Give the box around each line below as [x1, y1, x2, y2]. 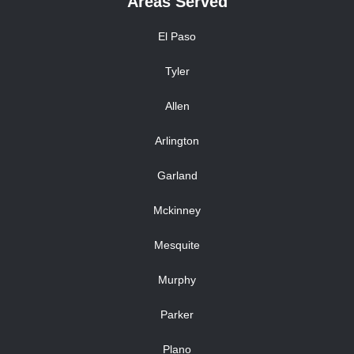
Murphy [158, 273, 196, 287]
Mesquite [154, 239, 200, 252]
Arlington [155, 134, 199, 148]
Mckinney [153, 204, 201, 217]
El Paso [158, 30, 196, 43]
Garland [156, 169, 198, 183]
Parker [160, 308, 194, 322]
